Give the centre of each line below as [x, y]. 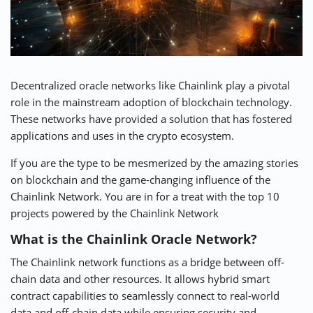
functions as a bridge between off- [201, 262]
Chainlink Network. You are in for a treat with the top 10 [145, 197]
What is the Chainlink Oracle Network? [134, 239]
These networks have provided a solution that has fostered [151, 119]
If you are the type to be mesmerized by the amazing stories [154, 163]
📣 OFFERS [257, 28]
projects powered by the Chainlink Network [115, 213]
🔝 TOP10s [156, 28]
